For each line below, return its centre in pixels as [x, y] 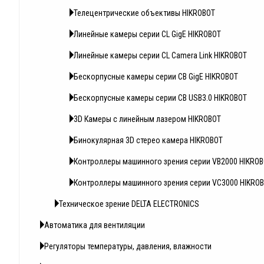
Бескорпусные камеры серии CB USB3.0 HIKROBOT [160, 98]
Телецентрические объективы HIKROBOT [144, 13]
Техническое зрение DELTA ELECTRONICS [129, 204]
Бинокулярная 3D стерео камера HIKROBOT [148, 141]
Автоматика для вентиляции [95, 225]
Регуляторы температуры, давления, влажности [128, 247]
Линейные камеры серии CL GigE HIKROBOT [147, 34]
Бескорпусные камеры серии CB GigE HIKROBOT [156, 77]
